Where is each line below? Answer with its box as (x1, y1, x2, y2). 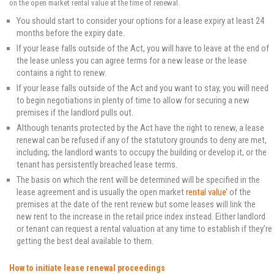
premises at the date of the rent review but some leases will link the (17, 198, 256, 210)
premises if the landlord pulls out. (17, 106, 133, 118)
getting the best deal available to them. (17, 235, 154, 246)
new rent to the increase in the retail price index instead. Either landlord (17, 210, 265, 222)
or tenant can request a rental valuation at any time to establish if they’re (17, 223, 272, 234)
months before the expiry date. (17, 27, 125, 39)
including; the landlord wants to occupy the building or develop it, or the (17, 146, 267, 158)
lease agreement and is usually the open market (17, 186, 186, 198)
